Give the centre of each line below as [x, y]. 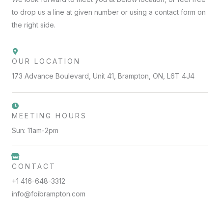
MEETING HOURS [49, 116]
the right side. [34, 25]
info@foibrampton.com [49, 194]
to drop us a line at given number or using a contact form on [109, 12]
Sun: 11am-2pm [35, 131]
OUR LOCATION [46, 61]
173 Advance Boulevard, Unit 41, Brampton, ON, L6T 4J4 [103, 76]
